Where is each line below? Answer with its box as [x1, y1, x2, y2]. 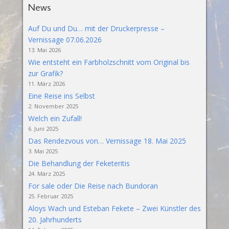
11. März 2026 [28, 80, 65, 88]
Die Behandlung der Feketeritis [28, 158, 130, 169]
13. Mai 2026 [28, 46, 61, 54]
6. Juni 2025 [28, 125, 58, 133]
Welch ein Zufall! [28, 113, 82, 124]
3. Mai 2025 [28, 147, 58, 155]
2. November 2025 [28, 102, 78, 110]
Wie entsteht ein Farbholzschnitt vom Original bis [28, 57, 190, 67]
